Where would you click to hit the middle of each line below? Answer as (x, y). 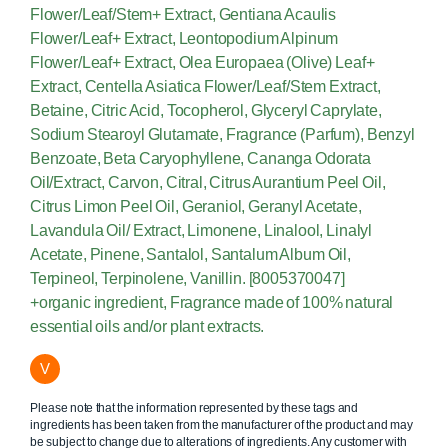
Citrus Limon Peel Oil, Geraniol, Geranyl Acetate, (196, 207)
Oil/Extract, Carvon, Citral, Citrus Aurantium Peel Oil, (208, 183)
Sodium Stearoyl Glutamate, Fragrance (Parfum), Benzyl (222, 135)
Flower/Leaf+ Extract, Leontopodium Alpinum (184, 39)
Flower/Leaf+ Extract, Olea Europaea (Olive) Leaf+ (202, 63)
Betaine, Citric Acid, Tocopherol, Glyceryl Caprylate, (206, 111)
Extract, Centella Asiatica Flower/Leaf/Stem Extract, (205, 87)
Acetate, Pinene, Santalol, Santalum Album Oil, (190, 255)
